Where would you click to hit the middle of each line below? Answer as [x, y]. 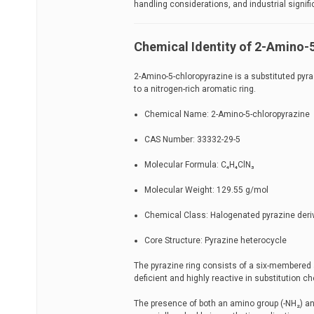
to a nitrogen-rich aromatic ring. [195, 89]
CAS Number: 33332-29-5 [192, 139]
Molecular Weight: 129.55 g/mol [206, 190]
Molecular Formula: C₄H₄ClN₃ [199, 165]
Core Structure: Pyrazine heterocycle [216, 240]
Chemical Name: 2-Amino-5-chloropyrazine [227, 114]
